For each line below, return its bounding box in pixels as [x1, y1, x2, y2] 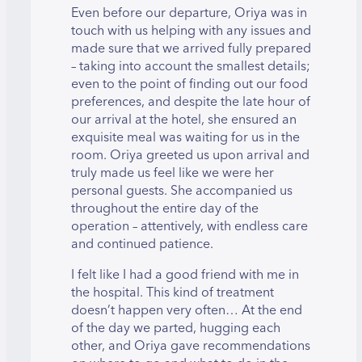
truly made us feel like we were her [71, 161, 274, 184]
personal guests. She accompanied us [71, 179, 293, 202]
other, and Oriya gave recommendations [71, 334, 310, 357]
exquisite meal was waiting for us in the [71, 125, 300, 149]
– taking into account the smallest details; [71, 54, 310, 78]
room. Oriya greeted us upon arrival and [71, 143, 309, 166]
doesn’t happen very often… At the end [71, 298, 302, 322]
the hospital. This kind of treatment [71, 280, 274, 304]
